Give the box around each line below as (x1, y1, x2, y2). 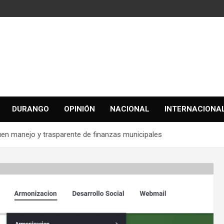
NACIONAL (110, 104, 149, 113)
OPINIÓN (64, 104, 95, 113)
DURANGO (12, 104, 49, 113)
